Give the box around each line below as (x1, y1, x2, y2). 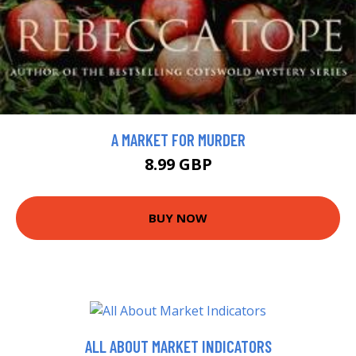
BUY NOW (149, 210, 207, 226)
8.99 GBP (144, 153, 212, 175)
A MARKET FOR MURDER (110, 129, 246, 149)
